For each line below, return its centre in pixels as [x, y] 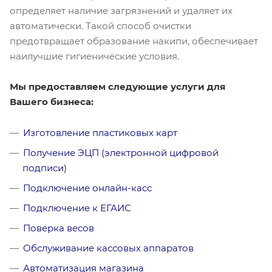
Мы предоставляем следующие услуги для [117, 86]
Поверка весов [59, 228]
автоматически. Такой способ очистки [100, 25]
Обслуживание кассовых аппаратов [108, 248]
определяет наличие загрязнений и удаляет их [121, 10]
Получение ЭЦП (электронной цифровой [121, 152]
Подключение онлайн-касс [87, 188]
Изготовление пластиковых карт [100, 132]
